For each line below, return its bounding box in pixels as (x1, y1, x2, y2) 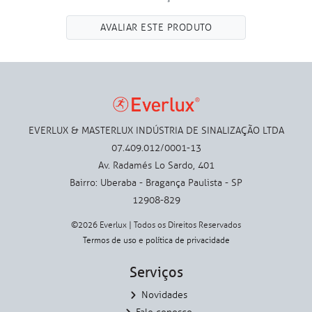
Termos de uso (82, 235, 136, 245)
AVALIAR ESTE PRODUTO (100, 21, 212, 33)
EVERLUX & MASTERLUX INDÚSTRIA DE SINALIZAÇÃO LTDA (28, 124, 284, 136)
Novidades (141, 288, 187, 301)
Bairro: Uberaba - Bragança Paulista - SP (70, 176, 242, 189)
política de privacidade (145, 235, 230, 245)
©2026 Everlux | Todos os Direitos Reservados (71, 219, 241, 230)
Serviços (129, 263, 183, 281)
